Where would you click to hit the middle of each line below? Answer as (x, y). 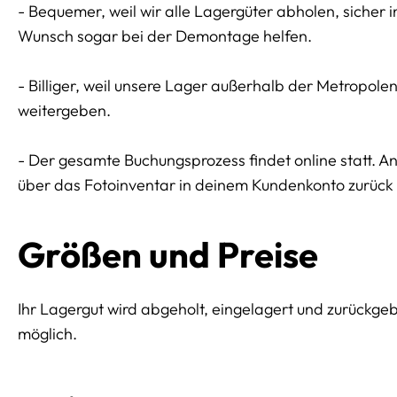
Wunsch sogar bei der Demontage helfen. (165, 36)
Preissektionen (62, 385)
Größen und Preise (168, 255)
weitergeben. (64, 111)
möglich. (47, 334)
